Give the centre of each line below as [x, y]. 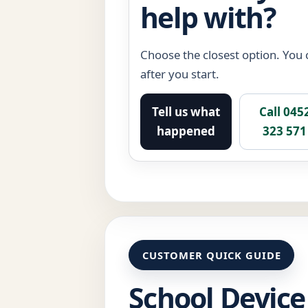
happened [186, 131]
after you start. [180, 74]
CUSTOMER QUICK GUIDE [211, 255]
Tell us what [186, 111]
